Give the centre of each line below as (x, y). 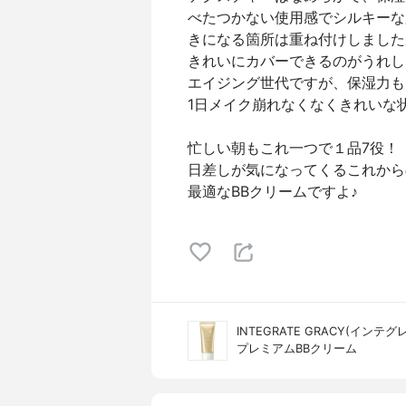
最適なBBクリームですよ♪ (273, 191)
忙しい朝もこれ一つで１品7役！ (293, 148)
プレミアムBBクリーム (297, 348)
